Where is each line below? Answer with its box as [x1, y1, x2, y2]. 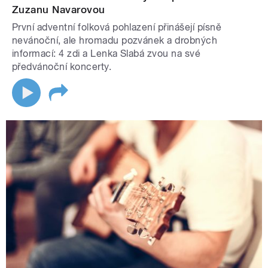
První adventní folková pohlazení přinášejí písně [12, 21, 222, 33]
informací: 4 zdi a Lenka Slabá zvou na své [12, 47, 201, 59]
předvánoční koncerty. [12, 60, 112, 72]
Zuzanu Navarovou [12, 3, 105, 16]
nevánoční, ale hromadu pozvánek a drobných [12, 34, 218, 46]
